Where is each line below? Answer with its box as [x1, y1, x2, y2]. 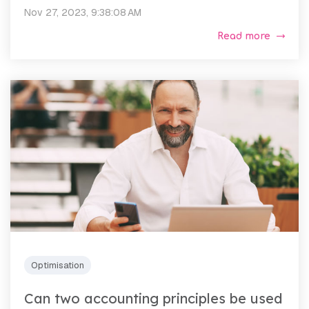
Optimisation [31, 259, 84, 271]
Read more [217, 30, 270, 41]
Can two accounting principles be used [24, 289, 282, 307]
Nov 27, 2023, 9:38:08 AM [24, 6, 141, 19]
